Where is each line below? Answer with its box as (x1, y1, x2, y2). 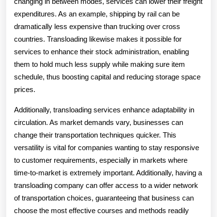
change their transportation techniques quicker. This (14, 131, 176, 139)
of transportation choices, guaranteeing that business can (14, 194, 194, 202)
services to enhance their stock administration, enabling (14, 47, 189, 56)
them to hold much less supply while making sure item (14, 60, 185, 68)
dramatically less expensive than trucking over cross (14, 22, 180, 31)
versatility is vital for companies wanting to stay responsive (14, 143, 199, 152)
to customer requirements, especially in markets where (14, 156, 187, 164)
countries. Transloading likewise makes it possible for (14, 35, 182, 43)
